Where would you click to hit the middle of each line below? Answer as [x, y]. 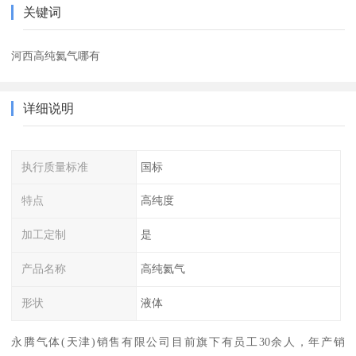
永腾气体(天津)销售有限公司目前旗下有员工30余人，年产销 [178, 341]
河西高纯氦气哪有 [56, 55]
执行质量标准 [55, 166]
